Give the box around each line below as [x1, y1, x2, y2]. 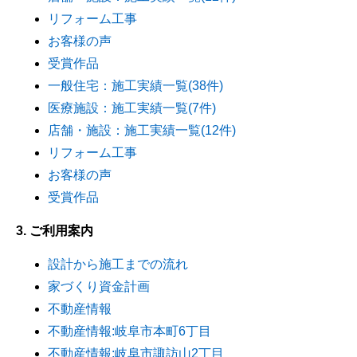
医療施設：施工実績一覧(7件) [48, 100, 216, 115]
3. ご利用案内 [16, 223, 93, 237]
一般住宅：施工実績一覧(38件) [48, 78, 223, 92]
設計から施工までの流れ [48, 257, 188, 271]
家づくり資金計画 [48, 279, 150, 293]
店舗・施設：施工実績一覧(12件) [48, 123, 236, 137]
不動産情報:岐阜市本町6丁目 [48, 324, 211, 338]
